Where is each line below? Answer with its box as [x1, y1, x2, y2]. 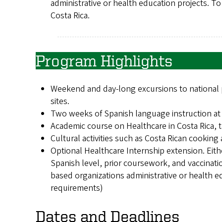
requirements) [51, 181, 103, 194]
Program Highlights [36, 52, 172, 69]
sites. [51, 95, 69, 108]
